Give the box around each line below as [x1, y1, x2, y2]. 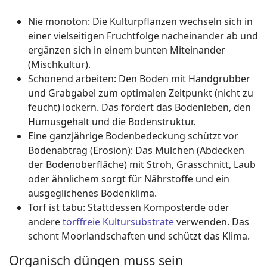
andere [28, 215, 63, 228]
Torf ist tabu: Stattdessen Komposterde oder [28, 201, 229, 214]
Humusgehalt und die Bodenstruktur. [28, 115, 195, 128]
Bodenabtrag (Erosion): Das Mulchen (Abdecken [28, 144, 244, 157]
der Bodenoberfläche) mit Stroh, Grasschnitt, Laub [28, 158, 256, 171]
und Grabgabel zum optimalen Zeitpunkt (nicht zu [28, 86, 253, 100]
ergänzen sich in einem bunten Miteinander [28, 44, 225, 57]
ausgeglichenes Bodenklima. [28, 187, 157, 200]
